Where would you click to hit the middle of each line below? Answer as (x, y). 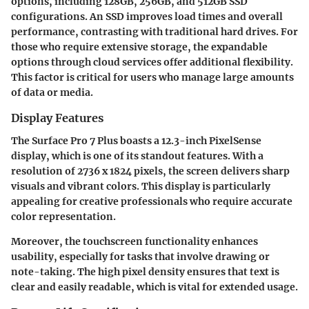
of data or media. (52, 93)
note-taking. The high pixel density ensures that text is (145, 271)
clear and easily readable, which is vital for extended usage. (154, 287)
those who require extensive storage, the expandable (139, 47)
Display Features (57, 118)
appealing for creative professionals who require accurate (152, 201)
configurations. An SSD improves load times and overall (147, 17)
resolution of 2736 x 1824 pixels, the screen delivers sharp (150, 171)
